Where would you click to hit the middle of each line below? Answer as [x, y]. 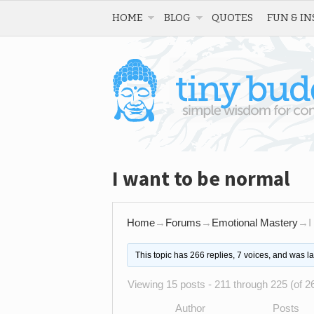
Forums [183, 223]
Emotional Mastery [255, 223]
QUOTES [232, 18]
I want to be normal [201, 178]
